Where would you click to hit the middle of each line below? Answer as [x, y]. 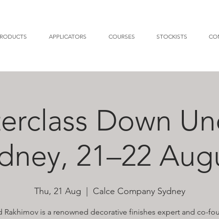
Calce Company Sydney [139, 191]
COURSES [121, 36]
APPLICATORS [68, 36]
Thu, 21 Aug [57, 191]
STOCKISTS [172, 36]
